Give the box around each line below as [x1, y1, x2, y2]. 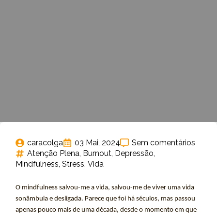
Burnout [83, 149, 111, 158]
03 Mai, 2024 [75, 138, 120, 147]
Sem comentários [132, 138, 195, 147]
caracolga [27, 138, 63, 147]
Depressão [115, 149, 154, 158]
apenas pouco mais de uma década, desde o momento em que [15, 206, 197, 214]
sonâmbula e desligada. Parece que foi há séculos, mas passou [15, 195, 195, 202]
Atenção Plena [27, 149, 79, 158]
